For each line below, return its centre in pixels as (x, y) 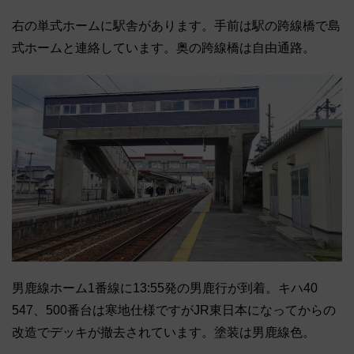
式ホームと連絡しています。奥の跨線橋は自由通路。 (164, 48)
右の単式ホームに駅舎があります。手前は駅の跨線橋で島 (176, 26)
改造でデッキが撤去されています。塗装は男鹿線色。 (164, 332)
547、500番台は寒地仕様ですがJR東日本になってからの (174, 310)
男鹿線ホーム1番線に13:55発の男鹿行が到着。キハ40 (165, 288)
